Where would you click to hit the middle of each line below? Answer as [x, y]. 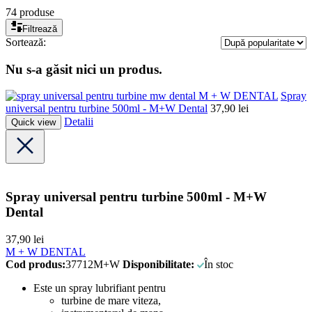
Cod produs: [36, 264]
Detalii [79, 122]
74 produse [30, 12]
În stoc [219, 264]
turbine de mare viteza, [111, 300]
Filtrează [40, 29]
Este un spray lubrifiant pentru [100, 288]
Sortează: [26, 42]
